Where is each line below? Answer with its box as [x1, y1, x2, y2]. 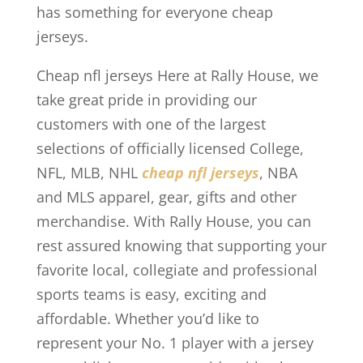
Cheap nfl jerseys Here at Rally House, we [36, 66, 318, 85]
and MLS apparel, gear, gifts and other [36, 187, 297, 207]
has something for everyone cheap [36, 2, 273, 22]
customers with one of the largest [36, 114, 266, 134]
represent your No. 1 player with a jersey [36, 333, 314, 352]
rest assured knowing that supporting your [36, 236, 327, 255]
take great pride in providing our [36, 90, 257, 109]
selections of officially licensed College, [36, 139, 304, 158]
